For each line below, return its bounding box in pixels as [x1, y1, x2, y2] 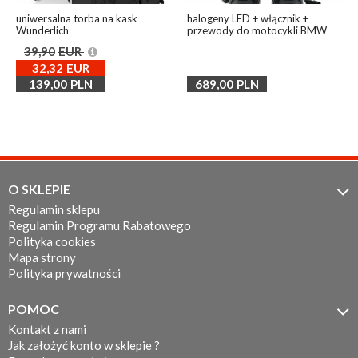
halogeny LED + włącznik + [187, 11, 308, 25]
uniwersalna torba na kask [16, 11, 137, 25]
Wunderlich [16, 23, 69, 37]
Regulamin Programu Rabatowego [8, 217, 191, 233]
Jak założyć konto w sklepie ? [8, 337, 160, 352]
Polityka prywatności [8, 265, 121, 280]
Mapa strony [8, 249, 76, 265]
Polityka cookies [8, 233, 96, 249]
